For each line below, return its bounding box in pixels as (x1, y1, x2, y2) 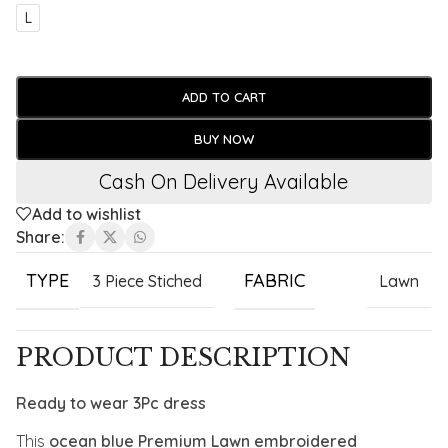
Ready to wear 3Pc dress (16, 393, 206, 414)
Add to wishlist (32, 204, 141, 225)
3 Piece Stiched (91, 271, 202, 292)
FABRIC (243, 269, 305, 293)
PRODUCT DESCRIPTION (16, 343, 351, 373)
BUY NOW (193, 131, 254, 148)
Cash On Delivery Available (99, 169, 349, 195)
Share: (16, 226, 65, 247)
